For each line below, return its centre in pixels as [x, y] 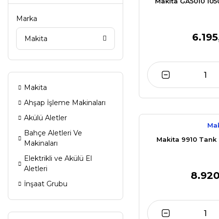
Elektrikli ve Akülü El [58, 158]
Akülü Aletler [45, 118]
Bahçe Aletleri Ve [53, 133]
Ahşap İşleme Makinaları [65, 103]
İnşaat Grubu [46, 184]
